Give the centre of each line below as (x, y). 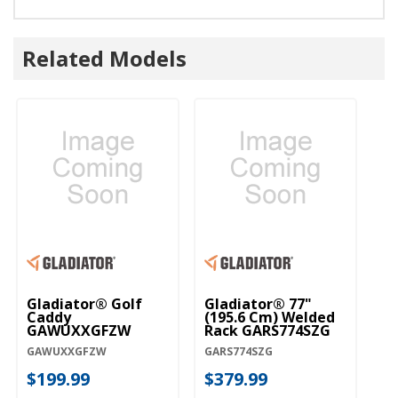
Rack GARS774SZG (267, 331)
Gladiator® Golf (84, 304)
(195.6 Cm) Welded (270, 318)
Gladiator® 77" (258, 304)
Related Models (104, 59)
